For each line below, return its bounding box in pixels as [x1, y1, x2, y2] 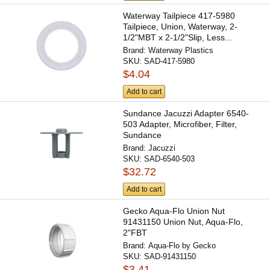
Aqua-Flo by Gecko [148, 241, 216, 251]
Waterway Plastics [148, 45, 214, 55]
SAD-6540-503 [144, 154, 195, 164]
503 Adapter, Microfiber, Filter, [123, 119, 237, 130]
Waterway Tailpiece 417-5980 [123, 10, 236, 20]
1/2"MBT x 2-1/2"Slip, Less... [123, 32, 233, 42]
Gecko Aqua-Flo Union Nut [123, 206, 225, 216]
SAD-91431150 [144, 252, 196, 262]
